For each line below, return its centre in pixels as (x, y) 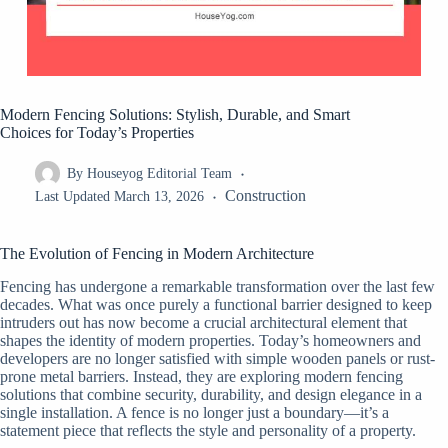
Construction (265, 196)
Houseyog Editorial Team (159, 173)
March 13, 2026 (158, 197)
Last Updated (72, 197)
